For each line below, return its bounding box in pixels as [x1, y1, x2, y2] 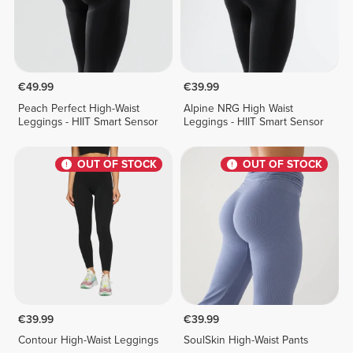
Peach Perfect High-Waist [17, 101, 139, 115]
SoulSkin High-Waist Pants [184, 333, 309, 347]
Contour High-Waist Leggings [17, 333, 158, 347]
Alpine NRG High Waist [184, 101, 294, 115]
